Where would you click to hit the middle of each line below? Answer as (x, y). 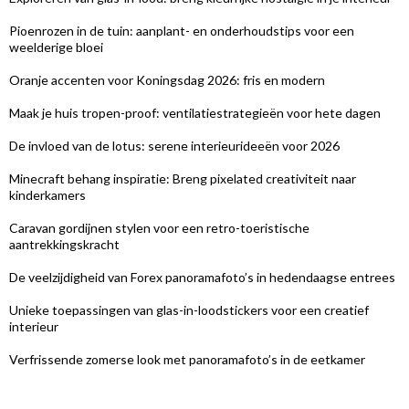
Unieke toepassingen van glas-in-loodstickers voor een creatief (189, 309)
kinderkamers (47, 194)
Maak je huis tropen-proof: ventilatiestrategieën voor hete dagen (195, 112)
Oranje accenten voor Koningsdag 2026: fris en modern (167, 79)
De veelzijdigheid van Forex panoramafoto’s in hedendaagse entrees (202, 277)
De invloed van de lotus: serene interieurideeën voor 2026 (174, 145)
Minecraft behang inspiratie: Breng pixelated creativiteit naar (183, 178)
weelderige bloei (56, 47)
